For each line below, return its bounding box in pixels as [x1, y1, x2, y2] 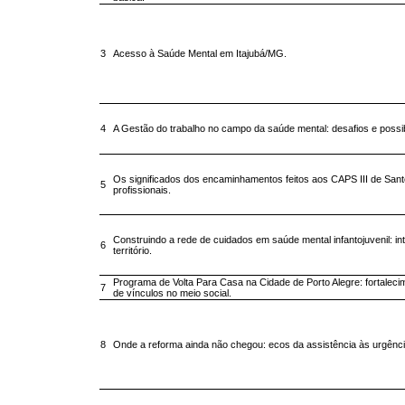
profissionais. [113, 184, 171, 196]
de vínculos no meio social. [113, 287, 231, 299]
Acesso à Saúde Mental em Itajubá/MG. [113, 48, 287, 60]
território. [113, 245, 152, 257]
